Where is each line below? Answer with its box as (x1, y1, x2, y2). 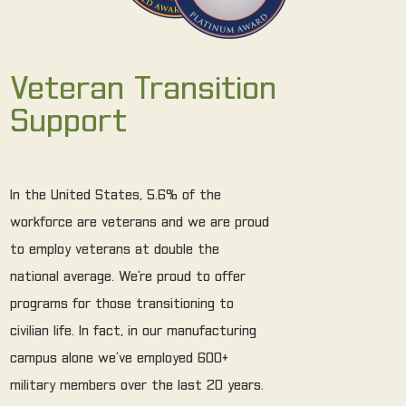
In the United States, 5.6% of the (10, 189, 222, 203)
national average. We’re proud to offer (10, 271, 246, 285)
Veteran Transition (10, 74, 277, 107)
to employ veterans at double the (10, 244, 220, 257)
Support (10, 107, 128, 140)
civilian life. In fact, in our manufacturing (10, 325, 257, 339)
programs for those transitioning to (10, 298, 235, 312)
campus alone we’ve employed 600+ (10, 353, 229, 366)
